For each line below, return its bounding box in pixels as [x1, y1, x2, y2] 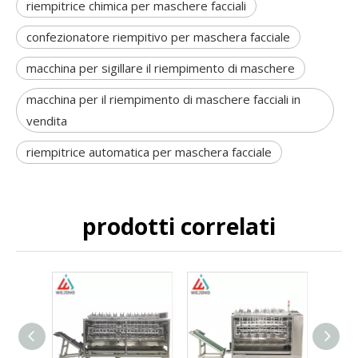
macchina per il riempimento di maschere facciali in [26, 91, 300, 107]
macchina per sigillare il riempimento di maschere [26, 60, 295, 76]
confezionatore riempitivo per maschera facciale [26, 29, 290, 45]
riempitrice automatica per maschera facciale [26, 144, 272, 160]
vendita [26, 113, 67, 129]
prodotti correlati [82, 211, 276, 241]
